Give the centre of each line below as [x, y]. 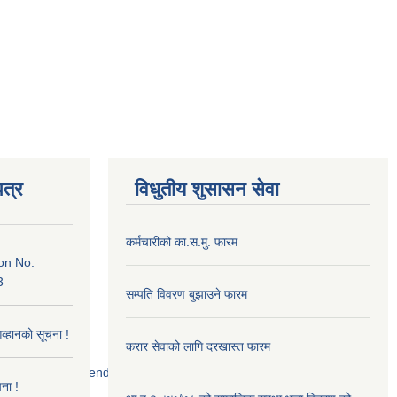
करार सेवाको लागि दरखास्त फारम [198, 346]
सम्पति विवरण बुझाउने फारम [187, 294]
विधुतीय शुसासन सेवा [207, 189]
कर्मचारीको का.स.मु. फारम [182, 241]
